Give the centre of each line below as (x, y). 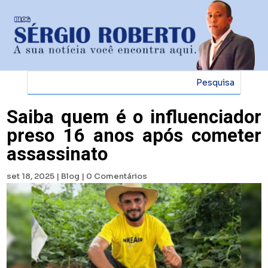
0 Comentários (117, 176)
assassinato (57, 154)
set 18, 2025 (31, 176)
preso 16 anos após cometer (134, 136)
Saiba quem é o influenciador (134, 117)
